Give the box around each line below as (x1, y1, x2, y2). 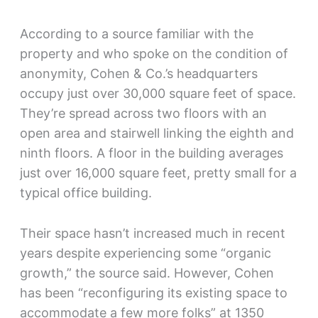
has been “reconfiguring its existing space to (19, 285, 287, 300)
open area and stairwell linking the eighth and (19, 125, 294, 141)
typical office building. (19, 185, 152, 200)
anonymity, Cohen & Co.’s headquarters (19, 65, 258, 81)
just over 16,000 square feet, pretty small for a (19, 165, 297, 180)
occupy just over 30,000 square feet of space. (19, 85, 296, 101)
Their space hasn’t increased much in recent (19, 225, 285, 241)
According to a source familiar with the (19, 26, 253, 41)
